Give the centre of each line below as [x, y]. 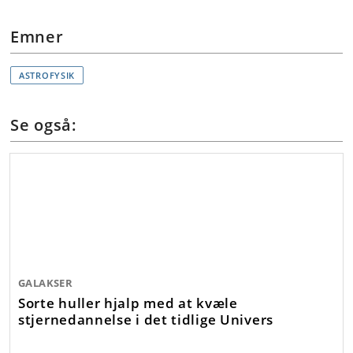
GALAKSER [46, 282]
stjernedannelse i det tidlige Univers [146, 319]
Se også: [44, 125]
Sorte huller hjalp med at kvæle [128, 302]
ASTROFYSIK [47, 75]
